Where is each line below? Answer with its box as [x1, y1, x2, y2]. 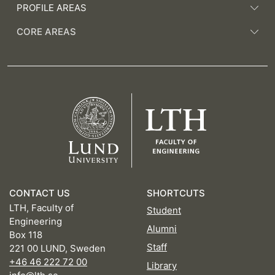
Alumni [147, 223, 177, 235]
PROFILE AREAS [17, 1, 87, 14]
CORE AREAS [17, 25, 76, 37]
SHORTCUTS [147, 187, 205, 199]
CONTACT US [9, 187, 70, 199]
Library [147, 260, 177, 272]
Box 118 [9, 229, 42, 241]
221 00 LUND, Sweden [9, 242, 106, 255]
